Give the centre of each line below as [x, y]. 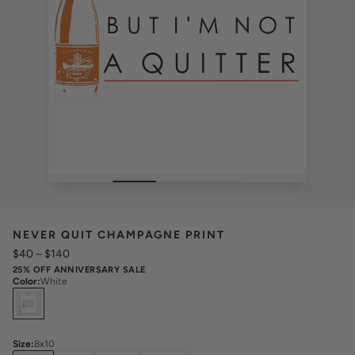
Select [32, 296]
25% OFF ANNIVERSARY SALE [79, 269]
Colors [71, 296]
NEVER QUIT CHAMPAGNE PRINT [119, 234]
